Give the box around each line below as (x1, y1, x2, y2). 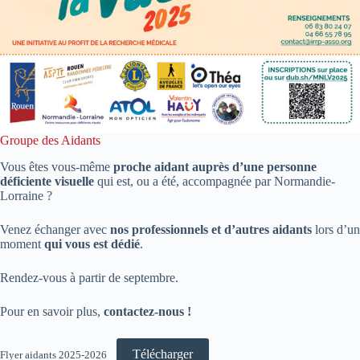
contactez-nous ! (100, 305, 191, 319)
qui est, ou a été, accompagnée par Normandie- (94, 174, 335, 189)
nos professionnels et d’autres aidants (110, 223, 312, 237)
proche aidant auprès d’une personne (113, 160, 317, 174)
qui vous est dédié (44, 237, 140, 252)
